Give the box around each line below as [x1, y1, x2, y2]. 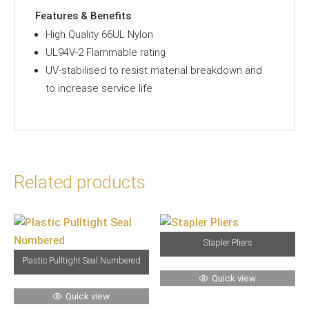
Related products [14, 171, 146, 192]
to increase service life [46, 81, 152, 94]
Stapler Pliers [203, 237, 252, 248]
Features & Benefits [35, 9, 131, 22]
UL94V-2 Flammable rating [46, 46, 166, 59]
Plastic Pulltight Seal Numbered [21, 255, 141, 266]
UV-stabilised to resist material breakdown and [46, 63, 262, 77]
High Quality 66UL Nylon [46, 28, 153, 41]
